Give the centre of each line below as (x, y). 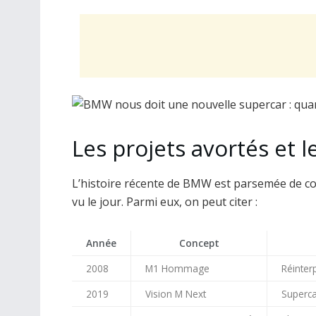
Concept (199, 243)
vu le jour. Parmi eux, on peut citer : (165, 201)
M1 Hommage (177, 268)
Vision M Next (176, 293)
